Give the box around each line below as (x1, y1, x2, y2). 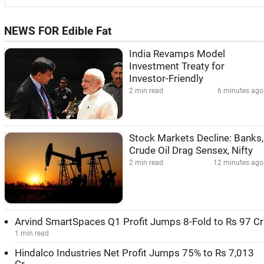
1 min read (15, 229, 49, 237)
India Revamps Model (129, 48, 225, 60)
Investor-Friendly (129, 73, 203, 84)
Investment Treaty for (129, 61, 225, 72)
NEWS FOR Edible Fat (4, 25, 111, 38)
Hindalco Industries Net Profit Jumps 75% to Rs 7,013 (15, 247, 254, 259)
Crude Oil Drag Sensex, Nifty (129, 145, 253, 156)
